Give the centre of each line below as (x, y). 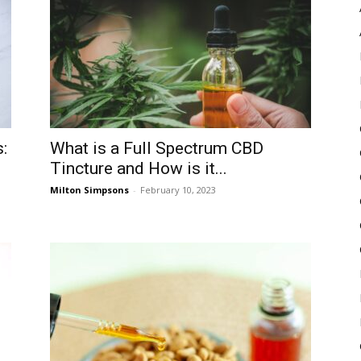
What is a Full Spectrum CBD (157, 148)
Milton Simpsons (89, 190)
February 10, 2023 (178, 190)
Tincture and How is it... (139, 168)
